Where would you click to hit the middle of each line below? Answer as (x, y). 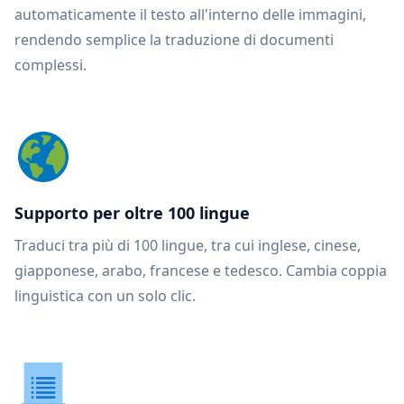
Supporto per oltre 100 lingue (132, 213)
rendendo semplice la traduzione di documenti (174, 40)
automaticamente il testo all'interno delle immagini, (190, 14)
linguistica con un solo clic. (105, 296)
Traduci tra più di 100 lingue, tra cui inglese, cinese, (188, 245)
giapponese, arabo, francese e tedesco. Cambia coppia (201, 271)
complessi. (50, 65)
